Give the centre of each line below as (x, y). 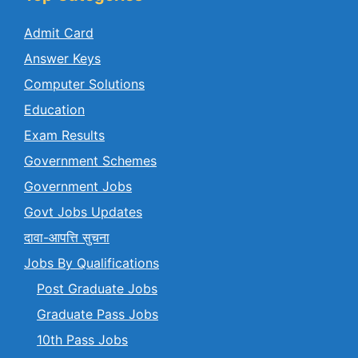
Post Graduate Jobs (97, 289)
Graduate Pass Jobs (97, 314)
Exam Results (64, 135)
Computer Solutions (84, 84)
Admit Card (59, 33)
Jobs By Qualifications (91, 263)
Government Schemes (90, 161)
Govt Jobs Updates (83, 212)
